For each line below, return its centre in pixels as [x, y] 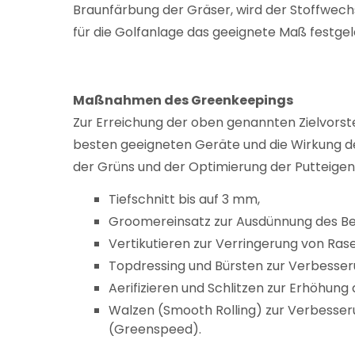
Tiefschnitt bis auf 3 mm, [184, 199]
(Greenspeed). [155, 329]
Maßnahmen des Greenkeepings [183, 100]
